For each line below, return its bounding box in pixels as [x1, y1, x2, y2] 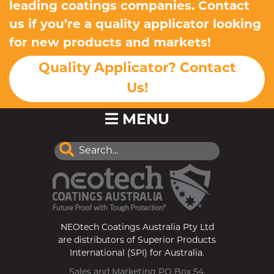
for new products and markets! [9, 37, 211, 50]
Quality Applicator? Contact [38, 62, 236, 76]
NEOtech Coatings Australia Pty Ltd [60, 223, 214, 232]
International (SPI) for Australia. [70, 249, 204, 258]
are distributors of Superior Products [58, 236, 216, 245]
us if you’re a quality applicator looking [9, 19, 261, 31]
